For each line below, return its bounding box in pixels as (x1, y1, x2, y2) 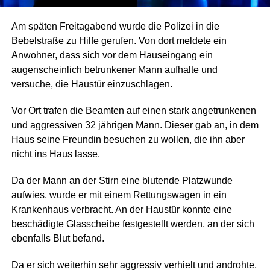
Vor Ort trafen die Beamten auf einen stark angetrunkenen (11, 105, 256, 116)
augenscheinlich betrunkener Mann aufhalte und (11, 64, 218, 75)
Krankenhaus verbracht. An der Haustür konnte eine (11, 204, 232, 215)
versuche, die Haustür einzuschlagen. (11, 79, 172, 90)
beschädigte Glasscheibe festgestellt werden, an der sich (11, 219, 254, 230)
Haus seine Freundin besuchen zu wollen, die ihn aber (11, 134, 245, 145)
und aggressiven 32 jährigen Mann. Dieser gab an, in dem (11, 120, 259, 131)
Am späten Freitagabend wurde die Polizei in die (11, 21, 219, 32)
